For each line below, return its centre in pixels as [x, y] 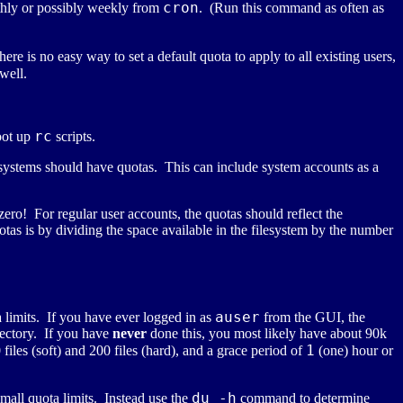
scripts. [74, 137]
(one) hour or [354, 351]
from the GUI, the [313, 318]
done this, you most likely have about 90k [267, 334]
